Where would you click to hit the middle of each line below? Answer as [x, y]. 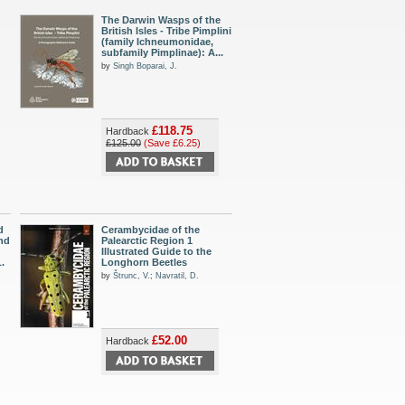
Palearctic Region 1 [147, 240]
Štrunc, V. [132, 276]
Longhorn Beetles [144, 262]
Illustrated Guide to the [156, 251]
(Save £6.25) [172, 143]
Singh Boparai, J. [145, 66]
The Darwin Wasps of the [161, 20]
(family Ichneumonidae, [157, 42]
